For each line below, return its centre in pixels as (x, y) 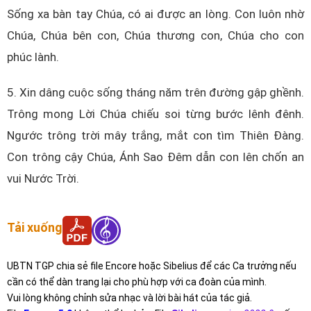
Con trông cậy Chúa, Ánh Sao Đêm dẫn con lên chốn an (155, 157)
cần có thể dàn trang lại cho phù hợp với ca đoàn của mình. (137, 282)
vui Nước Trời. (43, 178)
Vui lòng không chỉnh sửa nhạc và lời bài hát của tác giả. (129, 298)
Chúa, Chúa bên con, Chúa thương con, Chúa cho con (155, 35)
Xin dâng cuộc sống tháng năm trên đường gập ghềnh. (162, 92)
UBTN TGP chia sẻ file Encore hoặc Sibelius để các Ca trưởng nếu (152, 266)
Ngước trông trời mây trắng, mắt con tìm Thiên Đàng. (155, 135)
